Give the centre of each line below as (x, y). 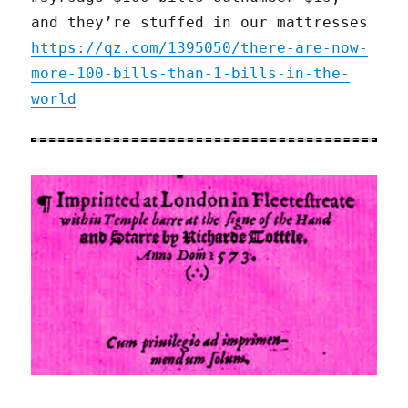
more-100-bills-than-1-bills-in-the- (191, 73)
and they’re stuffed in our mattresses (200, 22)
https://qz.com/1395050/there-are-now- (200, 47)
